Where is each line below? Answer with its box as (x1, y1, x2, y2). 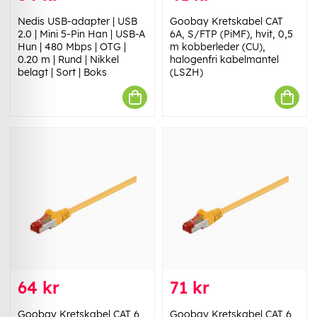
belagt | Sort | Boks (18, 66, 107, 79)
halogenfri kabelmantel (170, 53, 279, 67)
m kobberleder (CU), (170, 40, 265, 54)
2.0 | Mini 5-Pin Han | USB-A (18, 28, 145, 41)
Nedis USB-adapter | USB (18, 15, 137, 28)
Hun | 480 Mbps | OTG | (18, 40, 126, 54)
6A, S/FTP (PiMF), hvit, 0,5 (170, 28, 293, 41)
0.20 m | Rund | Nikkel (18, 53, 119, 67)
